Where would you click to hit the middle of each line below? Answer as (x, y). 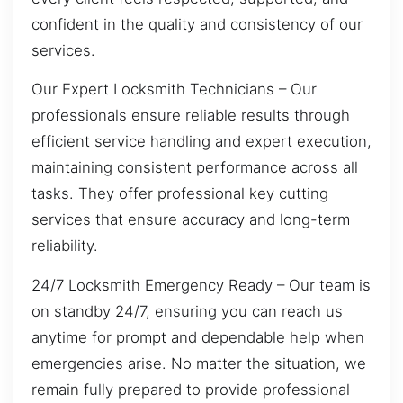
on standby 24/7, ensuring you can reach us (187, 311)
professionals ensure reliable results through (191, 116)
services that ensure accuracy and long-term (191, 220)
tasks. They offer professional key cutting (180, 194)
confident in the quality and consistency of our (197, 24)
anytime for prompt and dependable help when (198, 337)
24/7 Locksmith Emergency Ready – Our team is (201, 285)
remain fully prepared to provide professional (191, 389)
